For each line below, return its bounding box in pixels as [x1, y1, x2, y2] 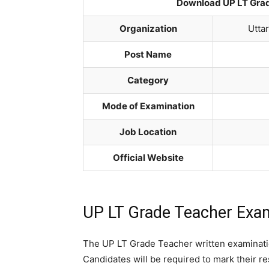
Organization [119, 23, 177, 35]
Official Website [112, 152, 184, 164]
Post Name [124, 49, 172, 61]
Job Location [119, 126, 177, 138]
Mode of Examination [101, 100, 195, 112]
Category [127, 74, 169, 86]
